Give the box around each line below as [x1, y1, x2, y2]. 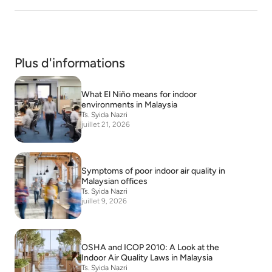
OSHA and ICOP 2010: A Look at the [81, 242, 219, 253]
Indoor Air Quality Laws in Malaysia [81, 252, 212, 263]
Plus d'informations [15, 55, 125, 70]
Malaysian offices [81, 175, 148, 186]
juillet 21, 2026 [81, 120, 130, 129]
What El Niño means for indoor [81, 89, 197, 100]
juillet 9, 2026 [81, 196, 127, 205]
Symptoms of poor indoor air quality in [81, 165, 225, 176]
